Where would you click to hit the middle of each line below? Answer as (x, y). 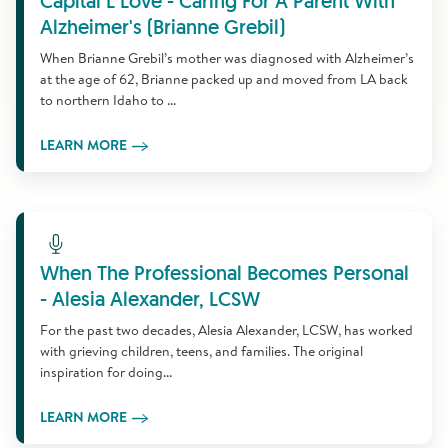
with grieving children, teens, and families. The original (201, 351)
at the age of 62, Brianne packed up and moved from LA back (224, 79)
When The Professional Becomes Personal (224, 273)
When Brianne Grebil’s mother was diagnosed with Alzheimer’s (227, 58)
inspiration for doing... (106, 372)
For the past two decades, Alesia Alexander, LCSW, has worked (226, 330)
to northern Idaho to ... (108, 100)
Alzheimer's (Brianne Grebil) (162, 27)
